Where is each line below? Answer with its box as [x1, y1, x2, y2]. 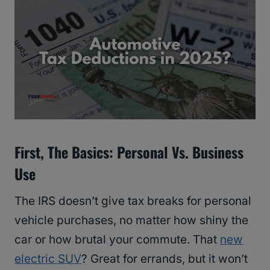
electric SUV [14, 252, 81, 266]
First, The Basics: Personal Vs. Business [14, 141, 243, 163]
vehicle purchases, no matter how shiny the [14, 213, 248, 228]
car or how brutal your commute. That [14, 233, 220, 247]
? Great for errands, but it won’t [81, 252, 248, 266]
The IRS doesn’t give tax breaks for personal [14, 194, 251, 209]
